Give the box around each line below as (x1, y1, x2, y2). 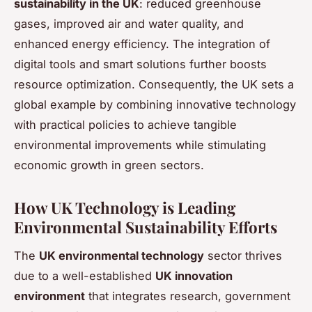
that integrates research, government (85, 289, 290, 304)
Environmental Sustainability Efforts (14, 217, 277, 238)
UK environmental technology (39, 249, 204, 263)
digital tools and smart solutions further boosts (14, 57, 267, 72)
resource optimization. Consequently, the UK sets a (14, 77, 294, 92)
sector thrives (204, 249, 282, 263)
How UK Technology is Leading (14, 197, 235, 219)
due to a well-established (14, 269, 155, 283)
